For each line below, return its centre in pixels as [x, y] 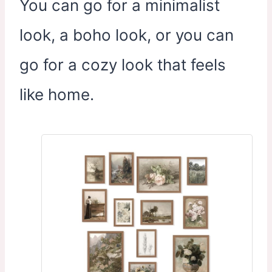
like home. [57, 95]
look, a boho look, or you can [127, 35]
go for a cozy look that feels [123, 65]
